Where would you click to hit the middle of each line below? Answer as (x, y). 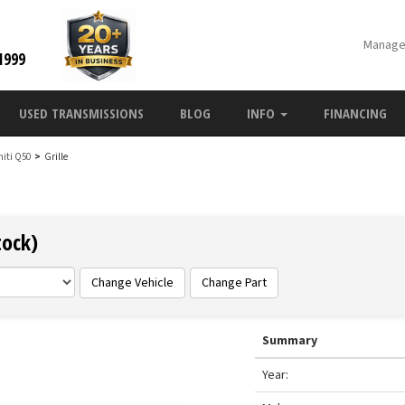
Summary (290, 341)
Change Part (235, 283)
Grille (54, 157)
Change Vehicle (133, 283)
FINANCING (355, 113)
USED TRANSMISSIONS (81, 113)
